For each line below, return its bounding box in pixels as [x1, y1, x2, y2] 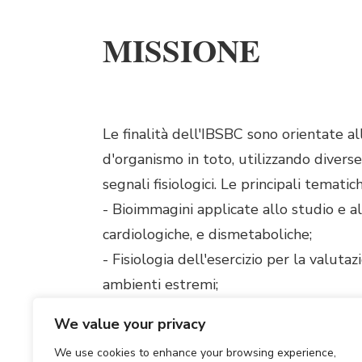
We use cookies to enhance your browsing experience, [54, 345, 336, 360]
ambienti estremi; [103, 275, 218, 295]
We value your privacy [54, 314, 205, 334]
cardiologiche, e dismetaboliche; [103, 225, 312, 245]
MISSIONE [103, 27, 260, 74]
